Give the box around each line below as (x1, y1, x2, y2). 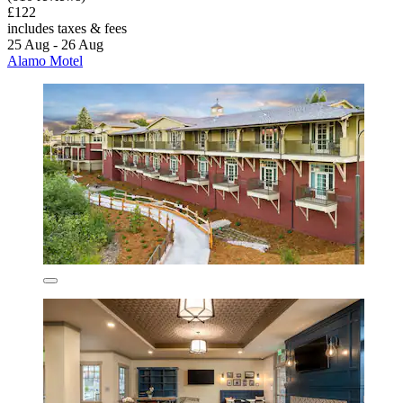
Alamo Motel (7, 52, 83, 68)
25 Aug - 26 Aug (7, 36, 103, 52)
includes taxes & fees (7, 20, 127, 36)
